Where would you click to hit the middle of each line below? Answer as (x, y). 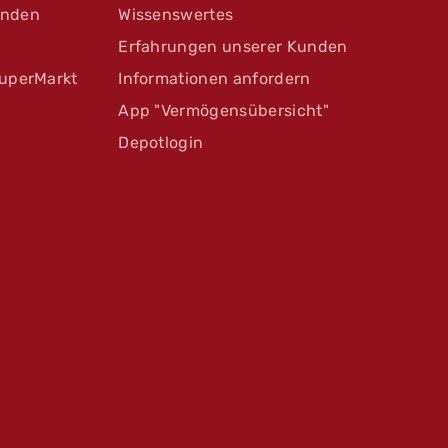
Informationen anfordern (214, 79)
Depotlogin (161, 143)
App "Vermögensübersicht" (223, 111)
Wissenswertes (176, 15)
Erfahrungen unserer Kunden (233, 47)
